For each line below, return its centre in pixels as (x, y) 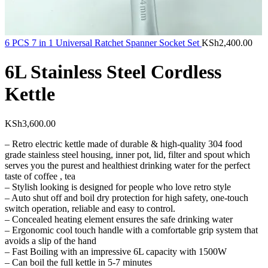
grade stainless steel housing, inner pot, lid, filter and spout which (127, 154)
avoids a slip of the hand (51, 240)
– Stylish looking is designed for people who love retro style (118, 187)
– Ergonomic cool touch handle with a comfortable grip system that (131, 230)
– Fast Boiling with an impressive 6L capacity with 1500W (116, 251)
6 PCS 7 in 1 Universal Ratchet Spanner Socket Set (103, 43)
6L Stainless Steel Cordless (113, 72)
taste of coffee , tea (40, 176)
